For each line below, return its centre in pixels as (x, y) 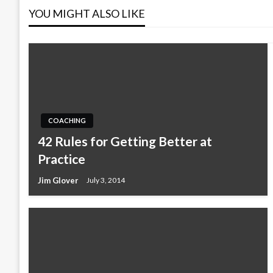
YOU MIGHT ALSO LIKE (87, 13)
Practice (62, 159)
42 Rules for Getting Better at (125, 141)
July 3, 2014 (106, 180)
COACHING (67, 120)
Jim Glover (59, 180)
